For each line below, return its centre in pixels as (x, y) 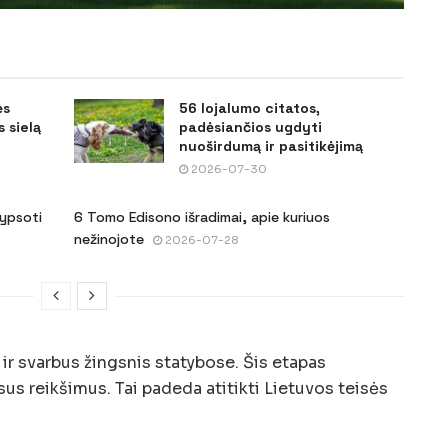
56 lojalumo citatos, (249, 107)
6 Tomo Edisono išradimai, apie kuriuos (202, 216)
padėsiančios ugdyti (250, 126)
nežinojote (109, 238)
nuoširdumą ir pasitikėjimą (271, 145)
